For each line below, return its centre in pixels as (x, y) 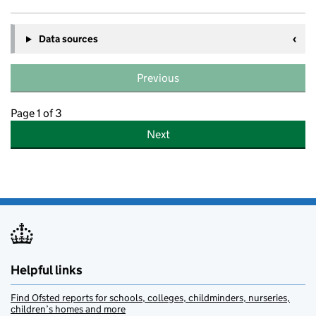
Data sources (68, 39)
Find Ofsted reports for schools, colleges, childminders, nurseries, (150, 298)
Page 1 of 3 (36, 114)
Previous (158, 78)
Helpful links (47, 271)
